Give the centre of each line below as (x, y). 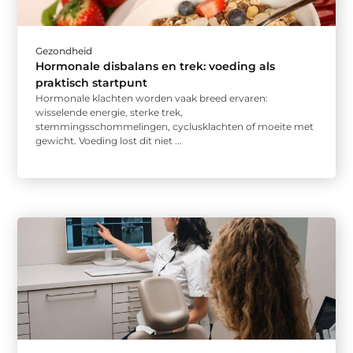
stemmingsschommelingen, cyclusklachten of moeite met (175, 127)
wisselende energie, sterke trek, (110, 113)
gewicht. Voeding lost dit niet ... (109, 141)
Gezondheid (64, 51)
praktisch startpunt (92, 83)
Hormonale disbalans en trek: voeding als (156, 67)
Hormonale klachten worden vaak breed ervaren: (152, 98)
